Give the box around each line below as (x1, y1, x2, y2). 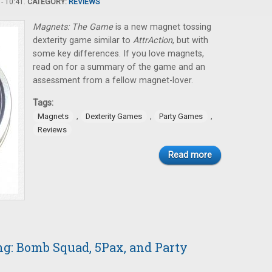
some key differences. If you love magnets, (33, 49, 204, 59)
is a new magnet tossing (113, 22, 211, 32)
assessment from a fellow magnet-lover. (33, 75, 193, 86)
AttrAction (133, 35, 172, 46)
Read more (168, 150, 212, 160)
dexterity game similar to (33, 35, 133, 46)
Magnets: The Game (33, 22, 113, 32)
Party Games (159, 112, 203, 121)
